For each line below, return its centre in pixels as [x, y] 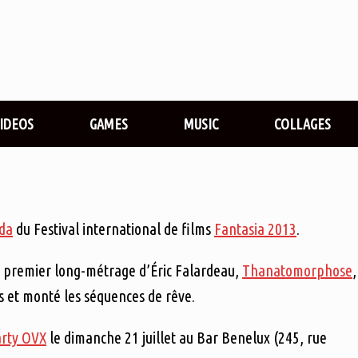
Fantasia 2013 [255, 229]
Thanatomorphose [297, 270]
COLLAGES [302, 124]
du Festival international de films [113, 229]
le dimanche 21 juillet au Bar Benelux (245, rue [187, 338]
